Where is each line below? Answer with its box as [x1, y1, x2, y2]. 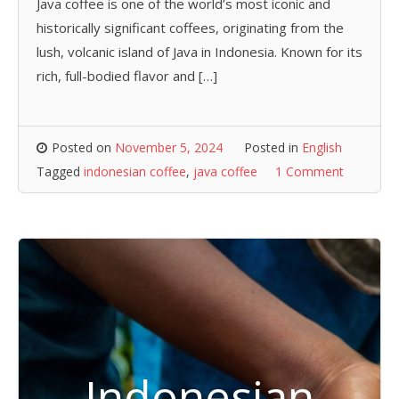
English [302, 139, 342, 156]
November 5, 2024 [115, 139, 223, 156]
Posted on [52, 139, 115, 156]
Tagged [37, 163, 84, 180]
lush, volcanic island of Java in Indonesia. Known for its [37, 42, 362, 61]
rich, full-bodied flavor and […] [37, 66, 217, 85]
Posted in [244, 139, 302, 156]
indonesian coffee [84, 163, 186, 180]
